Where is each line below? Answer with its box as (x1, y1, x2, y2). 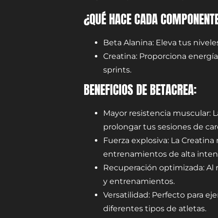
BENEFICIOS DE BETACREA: (84, 80, 197, 99)
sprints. (103, 65, 133, 74)
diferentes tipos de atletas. (103, 203, 206, 213)
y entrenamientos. (103, 176, 175, 186)
